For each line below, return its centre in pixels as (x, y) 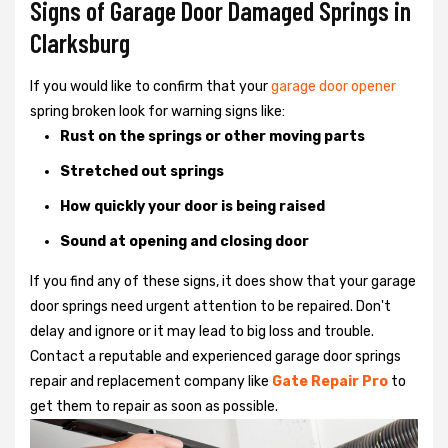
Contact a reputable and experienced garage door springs (215, 356)
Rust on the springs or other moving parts (212, 136)
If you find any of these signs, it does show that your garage (223, 281)
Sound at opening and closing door (184, 241)
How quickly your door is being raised (192, 206)
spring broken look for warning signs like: (157, 111)
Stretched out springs (142, 171)
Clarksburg (80, 42)
